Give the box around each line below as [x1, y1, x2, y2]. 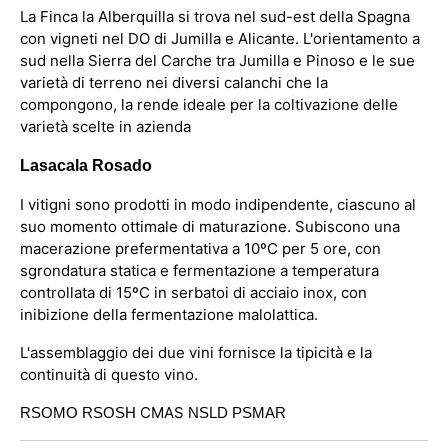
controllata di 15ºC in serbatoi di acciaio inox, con [20, 283, 367, 302]
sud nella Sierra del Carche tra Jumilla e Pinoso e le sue [20, 51, 415, 70]
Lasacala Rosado [20, 157, 152, 174]
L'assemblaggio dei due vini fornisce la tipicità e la [20, 343, 372, 362]
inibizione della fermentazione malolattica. [20, 305, 326, 324]
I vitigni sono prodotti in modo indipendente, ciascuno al [20, 195, 416, 214]
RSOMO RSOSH [20, 404, 140, 421]
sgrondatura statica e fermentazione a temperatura [20, 261, 379, 280]
